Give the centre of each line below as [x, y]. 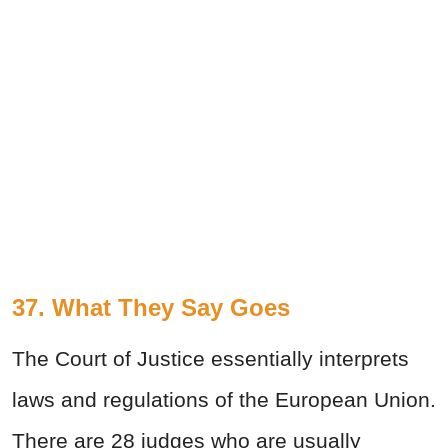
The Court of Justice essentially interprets [210, 359]
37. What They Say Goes [151, 308]
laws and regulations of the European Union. [224, 400]
